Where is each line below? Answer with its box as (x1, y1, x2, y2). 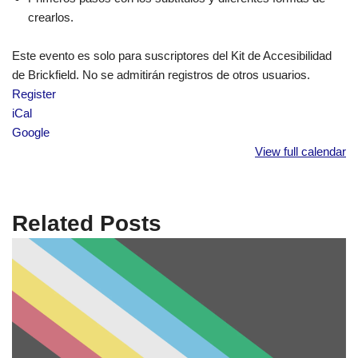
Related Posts (12, 211, 161, 237)
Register (12, 87, 56, 101)
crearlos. (28, 10, 74, 25)
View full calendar (255, 145, 346, 159)
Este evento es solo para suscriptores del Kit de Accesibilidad (12, 49, 332, 63)
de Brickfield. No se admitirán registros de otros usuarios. (12, 68, 310, 82)
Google (12, 125, 50, 140)
